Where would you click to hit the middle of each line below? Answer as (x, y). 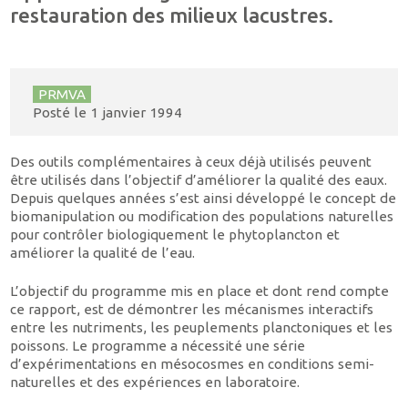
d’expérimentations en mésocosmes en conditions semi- (193, 364)
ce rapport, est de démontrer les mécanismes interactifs (192, 310)
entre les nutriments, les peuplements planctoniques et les (202, 328)
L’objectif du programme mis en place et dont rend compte (200, 291)
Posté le (61, 113)
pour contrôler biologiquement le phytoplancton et (175, 234)
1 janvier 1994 (136, 113)
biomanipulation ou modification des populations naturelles (202, 216)
